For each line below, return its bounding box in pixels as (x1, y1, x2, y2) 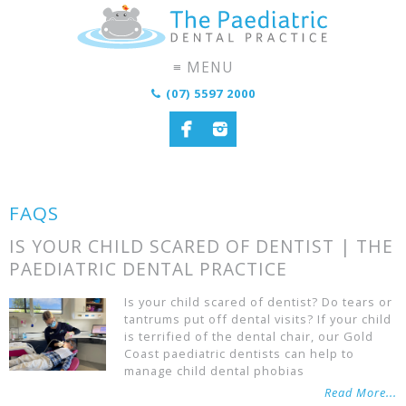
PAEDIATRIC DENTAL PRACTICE (9, 256, 287, 281)
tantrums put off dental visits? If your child (124, 311, 391, 327)
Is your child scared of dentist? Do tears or (124, 294, 392, 310)
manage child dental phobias (124, 362, 304, 379)
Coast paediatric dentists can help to (124, 345, 354, 362)
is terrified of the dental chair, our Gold (124, 328, 373, 344)
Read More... (324, 384, 397, 401)
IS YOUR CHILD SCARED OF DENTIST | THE (9, 234, 393, 258)
